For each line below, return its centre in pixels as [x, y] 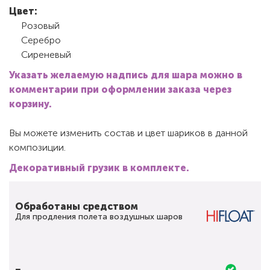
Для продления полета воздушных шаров [99, 216]
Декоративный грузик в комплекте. [99, 168]
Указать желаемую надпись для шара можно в [126, 75]
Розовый [40, 25]
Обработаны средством [77, 206]
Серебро [41, 40]
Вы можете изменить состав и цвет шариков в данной [128, 133]
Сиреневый [46, 54]
